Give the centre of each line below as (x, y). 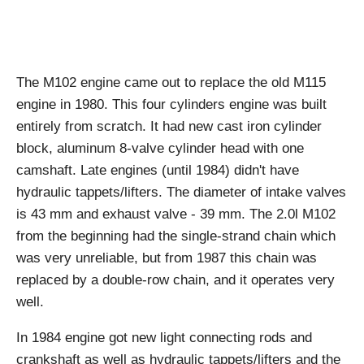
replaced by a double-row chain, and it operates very (175, 280)
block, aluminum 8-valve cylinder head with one (160, 149)
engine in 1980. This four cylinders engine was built (171, 105)
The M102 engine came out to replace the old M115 (171, 83)
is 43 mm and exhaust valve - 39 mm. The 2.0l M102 (176, 214)
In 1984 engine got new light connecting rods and (164, 338)
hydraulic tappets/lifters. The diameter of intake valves (181, 193)
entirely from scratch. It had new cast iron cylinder (169, 127)
